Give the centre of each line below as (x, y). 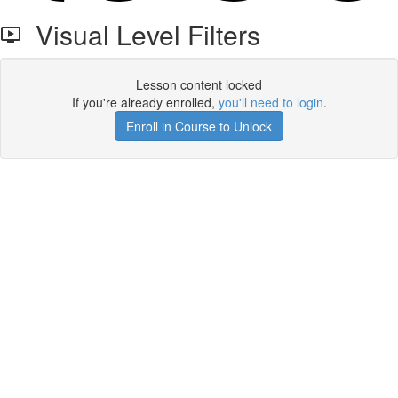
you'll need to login (271, 102)
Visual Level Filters (141, 34)
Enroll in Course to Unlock (199, 126)
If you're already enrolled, (145, 102)
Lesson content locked (199, 84)
